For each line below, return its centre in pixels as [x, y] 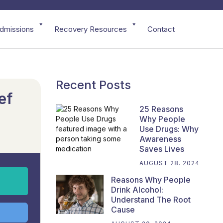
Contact [161, 29]
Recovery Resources [91, 29]
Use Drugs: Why [169, 129]
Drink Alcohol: [137, 190]
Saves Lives [162, 149]
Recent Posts [93, 85]
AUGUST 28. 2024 [170, 163]
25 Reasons [162, 109]
